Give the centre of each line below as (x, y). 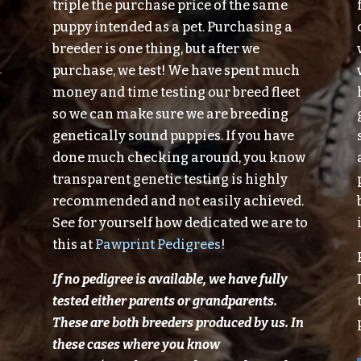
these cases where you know (136, 345)
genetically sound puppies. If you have (173, 136)
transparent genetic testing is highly (170, 180)
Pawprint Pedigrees (158, 245)
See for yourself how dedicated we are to (180, 223)
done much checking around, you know (178, 158)
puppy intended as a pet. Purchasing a (172, 27)
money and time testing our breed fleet (176, 93)
